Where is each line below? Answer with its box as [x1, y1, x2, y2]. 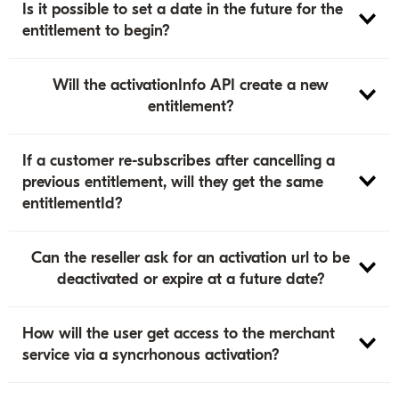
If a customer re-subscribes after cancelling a [22, 151, 336, 170]
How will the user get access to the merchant [22, 324, 336, 344]
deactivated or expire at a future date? [56, 270, 325, 289]
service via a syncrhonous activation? [22, 346, 281, 365]
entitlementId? [22, 193, 124, 213]
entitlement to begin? [22, 20, 171, 40]
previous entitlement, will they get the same [22, 172, 324, 191]
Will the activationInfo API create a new [53, 75, 329, 94]
